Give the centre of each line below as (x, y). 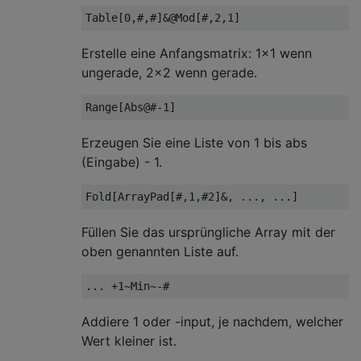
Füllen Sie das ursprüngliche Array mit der (208, 232)
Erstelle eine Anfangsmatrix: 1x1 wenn (197, 53)
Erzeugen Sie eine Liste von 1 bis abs (194, 142)
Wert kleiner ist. (129, 340)
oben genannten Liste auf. (160, 251)
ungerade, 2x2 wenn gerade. (169, 72)
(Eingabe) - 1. (122, 162)
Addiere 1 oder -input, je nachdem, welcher (212, 321)
